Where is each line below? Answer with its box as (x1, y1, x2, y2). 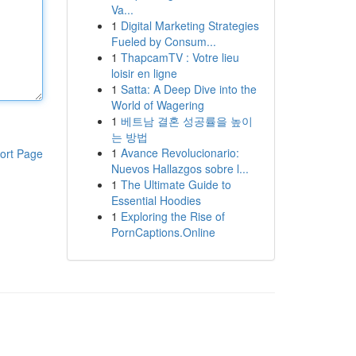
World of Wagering (110, 97, 204, 113)
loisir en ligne (110, 65, 177, 81)
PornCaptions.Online (110, 224, 215, 240)
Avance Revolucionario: (120, 145, 239, 161)
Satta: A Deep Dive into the (120, 81, 257, 97)
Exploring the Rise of (120, 208, 225, 224)
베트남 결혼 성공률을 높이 (120, 113, 253, 129)
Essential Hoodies (110, 192, 201, 208)
